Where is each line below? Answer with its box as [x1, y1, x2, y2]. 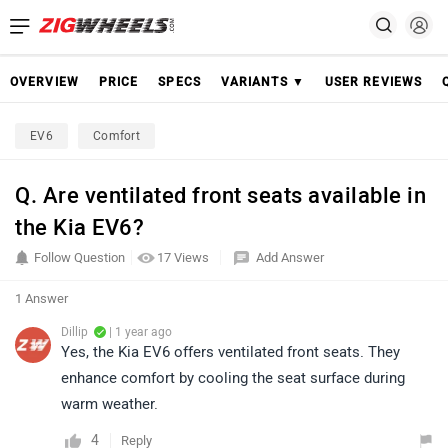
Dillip [61, 325, 88, 339]
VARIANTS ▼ [220, 75, 305, 89]
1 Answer [15, 291, 68, 306]
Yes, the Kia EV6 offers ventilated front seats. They [61, 343, 400, 361]
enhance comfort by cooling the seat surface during [61, 369, 405, 387]
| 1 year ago [106, 325, 172, 339]
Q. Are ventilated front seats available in [15, 182, 426, 209]
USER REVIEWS [324, 75, 423, 89]
